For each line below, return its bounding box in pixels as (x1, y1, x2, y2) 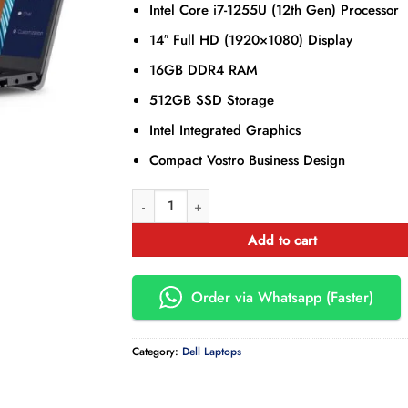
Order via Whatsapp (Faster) (190, 287, 373, 309)
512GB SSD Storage (149, 89, 275, 110)
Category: (131, 343, 182, 361)
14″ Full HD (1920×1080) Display (149, 29, 353, 50)
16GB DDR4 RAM (149, 59, 259, 80)
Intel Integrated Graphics (149, 119, 301, 140)
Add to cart (248, 230, 318, 250)
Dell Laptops (181, 343, 241, 361)
